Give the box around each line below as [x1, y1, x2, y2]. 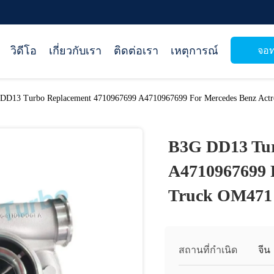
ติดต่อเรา [114, 45, 158, 57]
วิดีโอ [10, 45, 37, 57]
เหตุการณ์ [171, 45, 218, 57]
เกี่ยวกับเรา [49, 45, 102, 57]
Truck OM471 [168, 186, 272, 205]
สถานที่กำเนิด [179, 245, 237, 255]
